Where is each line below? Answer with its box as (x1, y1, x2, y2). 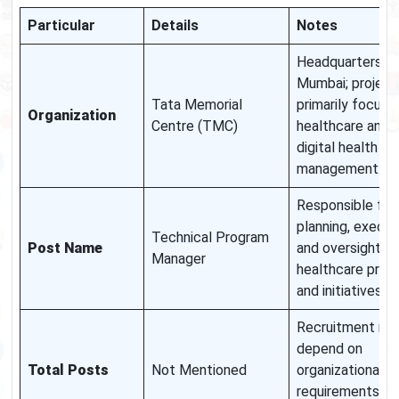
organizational (297, 362, 383, 379)
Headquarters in (297, 53, 395, 71)
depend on (297, 340, 362, 358)
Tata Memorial (151, 96, 242, 114)
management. (297, 160, 381, 178)
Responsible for (297, 197, 395, 215)
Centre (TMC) (151, 118, 238, 135)
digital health (297, 139, 378, 157)
